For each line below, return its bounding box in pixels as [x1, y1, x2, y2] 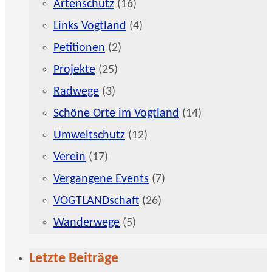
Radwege [53, 85, 99, 98]
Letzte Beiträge [29, 251, 118, 266]
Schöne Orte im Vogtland [53, 107, 179, 120]
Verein [53, 151, 86, 163]
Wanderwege [53, 216, 120, 229]
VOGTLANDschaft [53, 194, 139, 207]
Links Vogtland [53, 19, 126, 32]
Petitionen [53, 41, 105, 54]
